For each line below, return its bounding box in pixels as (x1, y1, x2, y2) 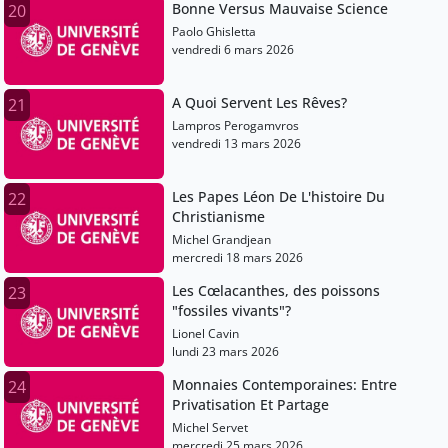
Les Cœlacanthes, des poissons (172, 281, 380, 301)
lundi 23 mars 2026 (172, 343, 279, 361)
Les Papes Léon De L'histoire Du (172, 187, 385, 207)
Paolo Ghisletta (172, 23, 256, 41)
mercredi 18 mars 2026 (172, 249, 303, 267)
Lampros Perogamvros (172, 117, 299, 135)
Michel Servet (172, 419, 248, 437)
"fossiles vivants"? (172, 301, 291, 321)
